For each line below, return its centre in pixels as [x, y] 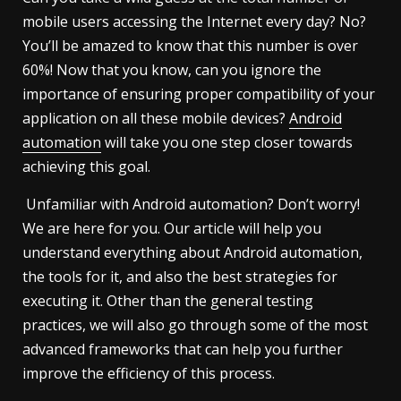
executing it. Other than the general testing [168, 300]
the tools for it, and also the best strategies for [180, 276]
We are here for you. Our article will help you [172, 228]
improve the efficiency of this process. [149, 373]
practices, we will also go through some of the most [195, 324]
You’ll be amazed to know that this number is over [190, 45]
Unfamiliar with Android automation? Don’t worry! [191, 204]
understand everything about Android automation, [192, 252]
